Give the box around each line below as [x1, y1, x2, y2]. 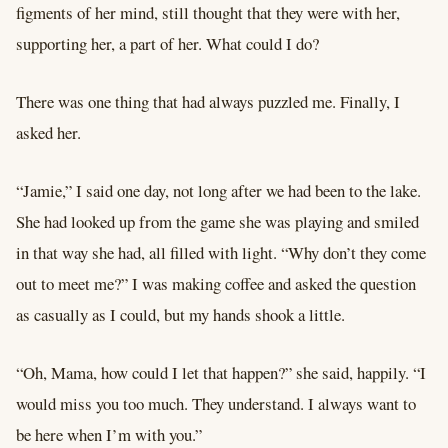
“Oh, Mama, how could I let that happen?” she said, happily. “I [16, 360, 426, 384]
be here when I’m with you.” [16, 422, 202, 446]
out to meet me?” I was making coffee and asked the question [16, 272, 416, 296]
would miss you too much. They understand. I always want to [16, 391, 416, 415]
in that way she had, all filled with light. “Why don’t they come [16, 241, 426, 265]
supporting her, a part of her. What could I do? [16, 32, 325, 56]
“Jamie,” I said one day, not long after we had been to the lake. [16, 179, 421, 203]
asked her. [16, 121, 81, 145]
